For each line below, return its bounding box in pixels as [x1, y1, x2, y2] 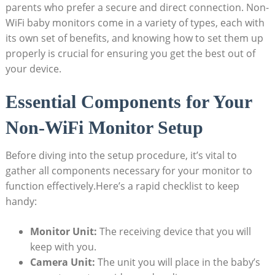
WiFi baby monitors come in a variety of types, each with [5, 16, 265, 30]
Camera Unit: [29, 255, 95, 269]
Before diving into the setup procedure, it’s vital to [5, 149, 237, 163]
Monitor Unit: [29, 225, 97, 239]
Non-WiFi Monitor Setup [5, 117, 203, 138]
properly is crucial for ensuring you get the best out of [5, 47, 255, 61]
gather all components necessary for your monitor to [5, 164, 252, 178]
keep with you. [29, 240, 96, 254]
